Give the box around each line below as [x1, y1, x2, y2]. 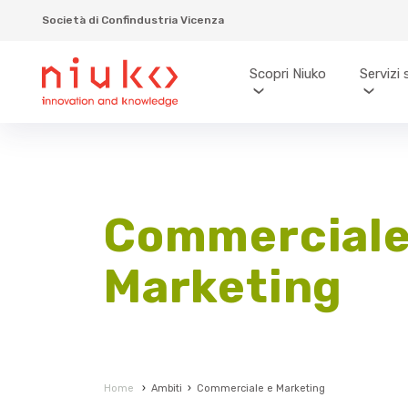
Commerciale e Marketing [197, 382, 325, 394]
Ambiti [151, 382, 182, 394]
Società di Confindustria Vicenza [41, 14, 224, 26]
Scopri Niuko [249, 65, 326, 82]
